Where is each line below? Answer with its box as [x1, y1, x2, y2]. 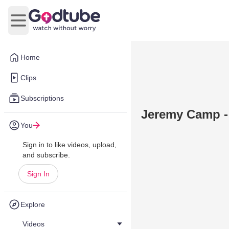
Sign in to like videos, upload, [22, 141, 117, 149]
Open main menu [17, 21, 80, 30]
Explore [20, 200, 45, 209]
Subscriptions [20, 94, 64, 102]
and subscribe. [22, 151, 70, 159]
